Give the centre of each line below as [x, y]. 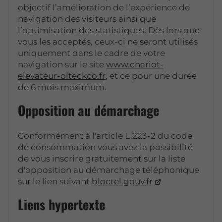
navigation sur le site [62, 64]
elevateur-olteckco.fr [62, 76]
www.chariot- [135, 64]
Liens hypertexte [62, 204]
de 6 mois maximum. [62, 87]
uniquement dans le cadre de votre [92, 53]
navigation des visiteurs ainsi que [87, 19]
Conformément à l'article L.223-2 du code [105, 136]
